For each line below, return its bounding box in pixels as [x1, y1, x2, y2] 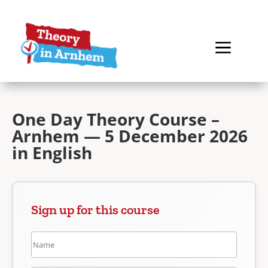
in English [12, 141, 92, 164]
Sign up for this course [31, 202, 160, 218]
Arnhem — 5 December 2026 [12, 124, 248, 147]
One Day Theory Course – [12, 108, 220, 130]
